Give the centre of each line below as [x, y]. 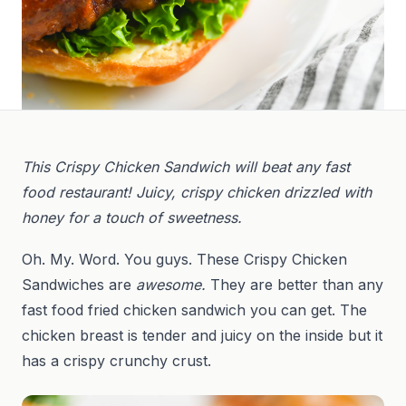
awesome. [171, 284]
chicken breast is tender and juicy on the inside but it [202, 335]
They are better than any [295, 284]
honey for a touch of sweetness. [132, 217]
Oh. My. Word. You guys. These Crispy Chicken [184, 259]
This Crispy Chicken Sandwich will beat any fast [186, 166]
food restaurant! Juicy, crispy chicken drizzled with [197, 192]
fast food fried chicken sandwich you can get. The [194, 309]
